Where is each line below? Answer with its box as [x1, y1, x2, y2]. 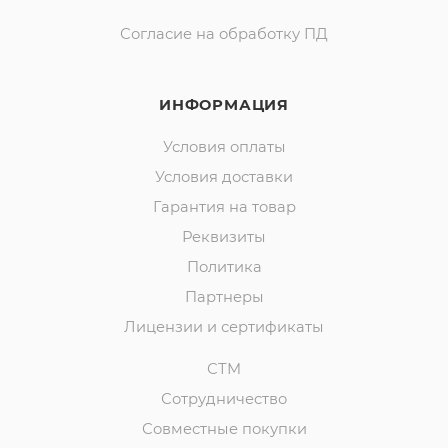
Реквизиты [182, 228, 266, 247]
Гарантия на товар [152, 198, 296, 217]
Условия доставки [155, 168, 293, 187]
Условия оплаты [162, 138, 286, 157]
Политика [186, 258, 262, 277]
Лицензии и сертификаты [124, 318, 324, 337]
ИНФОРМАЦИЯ [159, 96, 289, 115]
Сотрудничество [161, 390, 287, 409]
